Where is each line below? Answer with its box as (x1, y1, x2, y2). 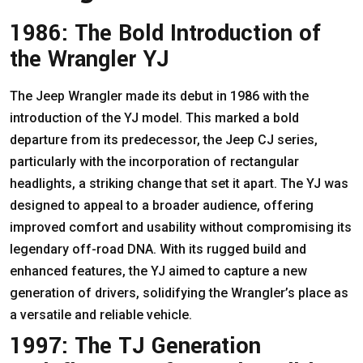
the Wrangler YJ (10, 43, 169, 75)
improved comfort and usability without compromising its (10, 219, 352, 235)
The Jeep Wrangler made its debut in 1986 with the (10, 88, 309, 104)
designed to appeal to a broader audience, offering (10, 197, 314, 213)
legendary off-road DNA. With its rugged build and (10, 241, 306, 257)
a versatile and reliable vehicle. (10, 306, 192, 322)
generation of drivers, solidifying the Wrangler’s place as (10, 284, 348, 301)
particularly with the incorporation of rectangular (10, 153, 299, 169)
